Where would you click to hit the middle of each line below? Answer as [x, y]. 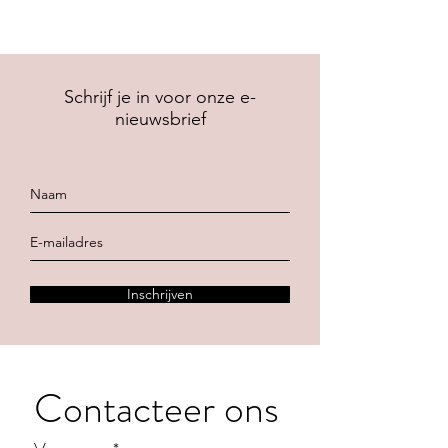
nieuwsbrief [160, 118]
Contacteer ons [156, 408]
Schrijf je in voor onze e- [160, 96]
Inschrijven [160, 293]
